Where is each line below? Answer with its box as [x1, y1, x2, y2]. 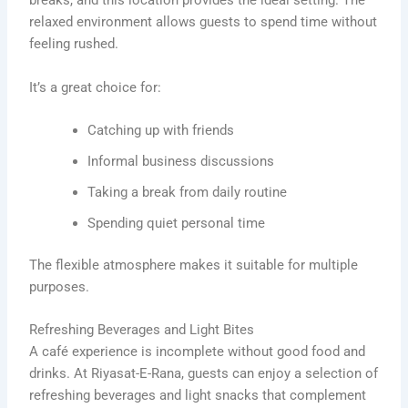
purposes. [29, 278, 90, 295]
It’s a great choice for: [29, 78, 162, 96]
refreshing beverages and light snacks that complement [29, 387, 367, 404]
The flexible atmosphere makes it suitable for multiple [29, 256, 359, 273]
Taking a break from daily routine [87, 184, 288, 201]
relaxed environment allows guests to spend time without [29, 14, 378, 31]
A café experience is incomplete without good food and [29, 343, 366, 361]
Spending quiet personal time [87, 215, 266, 232]
